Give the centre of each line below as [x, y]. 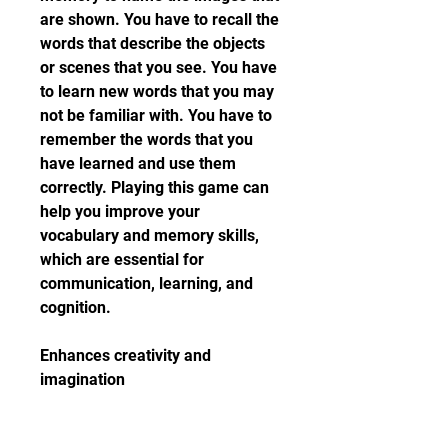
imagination [82, 379]
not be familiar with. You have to [156, 115]
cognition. [75, 307]
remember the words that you [146, 139]
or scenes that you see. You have [158, 67]
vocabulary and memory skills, [149, 235]
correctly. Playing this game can [154, 187]
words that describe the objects [152, 43]
